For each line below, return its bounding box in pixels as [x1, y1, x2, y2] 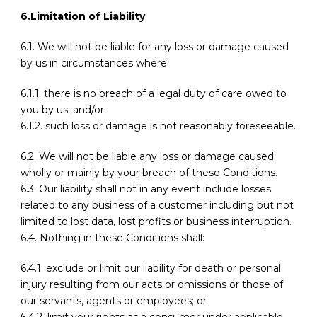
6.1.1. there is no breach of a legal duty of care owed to [21, 87, 287, 100]
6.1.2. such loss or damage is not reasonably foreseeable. [21, 120, 296, 133]
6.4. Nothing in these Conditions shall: [21, 231, 204, 245]
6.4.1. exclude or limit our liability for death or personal [21, 262, 281, 275]
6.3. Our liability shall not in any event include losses [21, 183, 271, 196]
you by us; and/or [21, 103, 104, 117]
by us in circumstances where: [21, 57, 169, 70]
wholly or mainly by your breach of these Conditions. [21, 166, 277, 180]
